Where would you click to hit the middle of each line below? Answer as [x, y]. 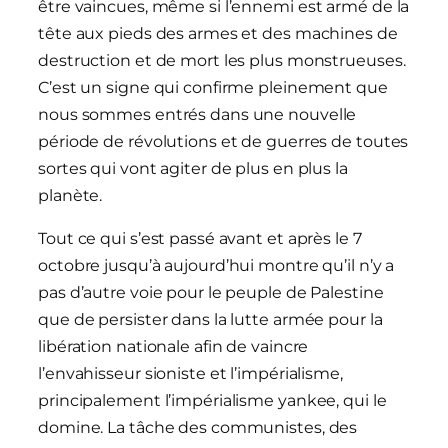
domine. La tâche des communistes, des [198, 428]
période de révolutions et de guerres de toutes [223, 142]
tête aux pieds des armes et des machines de [218, 34]
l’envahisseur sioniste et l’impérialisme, [190, 374]
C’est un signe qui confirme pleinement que [213, 88]
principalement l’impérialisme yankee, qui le [212, 401]
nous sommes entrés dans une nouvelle [197, 115]
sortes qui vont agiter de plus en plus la [193, 169]
